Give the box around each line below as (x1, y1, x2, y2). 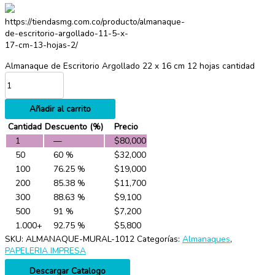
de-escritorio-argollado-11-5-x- (5, 28, 128, 40)
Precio (114, 121, 138, 133)
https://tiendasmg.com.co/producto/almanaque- (5, 16, 185, 28)
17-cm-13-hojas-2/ (5, 39, 78, 52)
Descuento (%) (45, 121, 103, 133)
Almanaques (182, 233, 230, 246)
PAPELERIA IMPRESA (5, 245, 86, 257)
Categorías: (137, 233, 182, 246)
